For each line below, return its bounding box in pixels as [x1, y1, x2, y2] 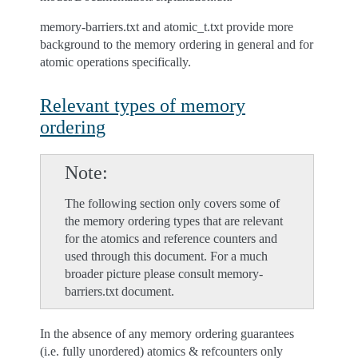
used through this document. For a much [65, 249, 268, 263]
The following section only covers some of [65, 197, 280, 210]
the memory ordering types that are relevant [65, 214, 283, 228]
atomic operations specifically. [40, 55, 191, 69]
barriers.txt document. [65, 284, 174, 298]
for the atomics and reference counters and [65, 232, 277, 245]
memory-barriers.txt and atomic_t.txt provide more [40, 20, 293, 34]
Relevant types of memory [40, 95, 245, 116]
